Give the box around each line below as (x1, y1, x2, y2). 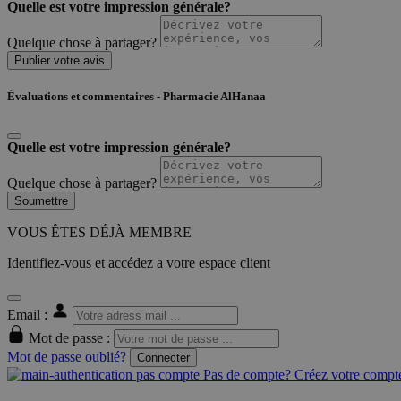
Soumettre (14, 194, 68, 209)
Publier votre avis (14, 54, 105, 68)
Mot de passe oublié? (7, 349, 126, 365)
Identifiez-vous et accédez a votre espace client (7, 255, 270, 271)
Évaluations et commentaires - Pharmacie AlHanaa (7, 90, 266, 104)
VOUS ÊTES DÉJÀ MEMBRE (7, 225, 192, 241)
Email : (7, 307, 51, 323)
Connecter (137, 351, 190, 365)
